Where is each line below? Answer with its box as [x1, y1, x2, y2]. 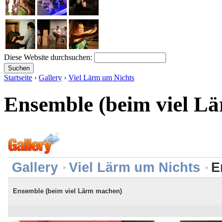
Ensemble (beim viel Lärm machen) [13, 187, 122, 195]
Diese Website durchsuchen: [4, 53, 94, 61]
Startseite [4, 73, 32, 82]
